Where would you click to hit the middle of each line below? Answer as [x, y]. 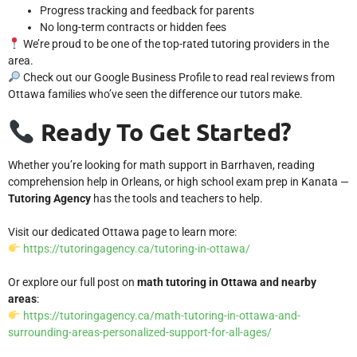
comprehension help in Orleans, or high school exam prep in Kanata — [178, 182]
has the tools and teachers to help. [177, 198]
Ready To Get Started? [164, 132]
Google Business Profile [152, 77]
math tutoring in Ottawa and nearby [227, 282]
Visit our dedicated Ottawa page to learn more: [122, 232]
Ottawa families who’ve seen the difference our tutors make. [155, 94]
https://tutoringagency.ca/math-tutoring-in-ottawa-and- [161, 316]
